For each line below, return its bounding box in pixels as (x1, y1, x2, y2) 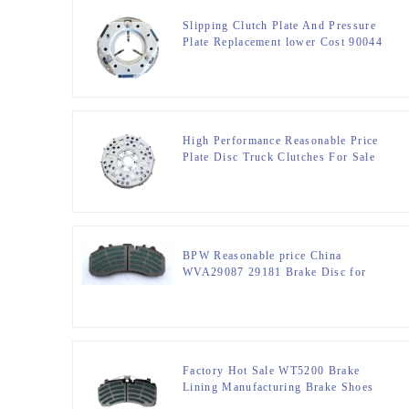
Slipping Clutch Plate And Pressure (183, 19, 376, 33)
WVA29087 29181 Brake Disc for (183, 266, 367, 279)
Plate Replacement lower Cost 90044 (183, 36, 383, 49)
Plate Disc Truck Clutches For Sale (183, 151, 375, 164)
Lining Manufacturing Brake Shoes (183, 381, 374, 394)
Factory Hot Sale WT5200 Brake (183, 364, 361, 378)
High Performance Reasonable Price (183, 134, 379, 148)
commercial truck (183, 282, 277, 296)
